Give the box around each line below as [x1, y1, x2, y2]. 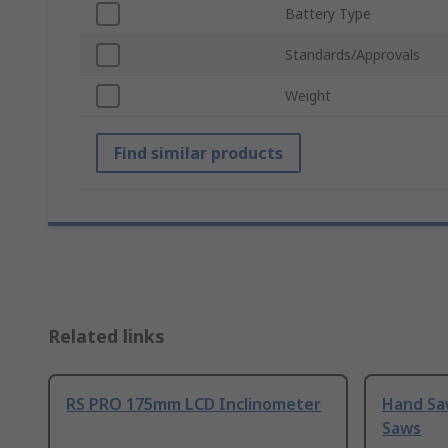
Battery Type [285, 4, 371, 24]
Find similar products [114, 142, 283, 165]
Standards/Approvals [285, 45, 420, 65]
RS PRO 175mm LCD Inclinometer [66, 393, 321, 416]
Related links [48, 324, 165, 349]
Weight [285, 86, 331, 106]
